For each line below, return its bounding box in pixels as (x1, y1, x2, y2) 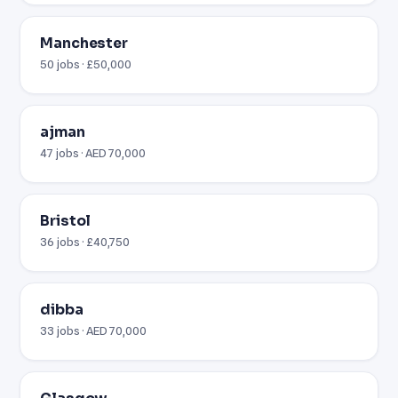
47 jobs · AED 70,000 (40, 145, 147, 160)
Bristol (40, 211, 92, 230)
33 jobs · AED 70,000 (40, 322, 147, 338)
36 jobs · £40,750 (40, 234, 131, 249)
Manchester (40, 34, 128, 52)
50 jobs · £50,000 (40, 56, 132, 71)
